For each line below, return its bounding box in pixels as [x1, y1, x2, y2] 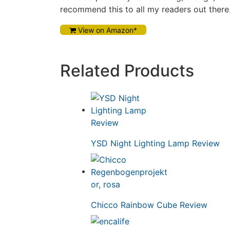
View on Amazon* [76, 26, 137, 34]
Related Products [60, 61, 194, 81]
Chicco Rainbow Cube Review [91, 200, 207, 210]
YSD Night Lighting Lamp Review [91, 138, 220, 148]
